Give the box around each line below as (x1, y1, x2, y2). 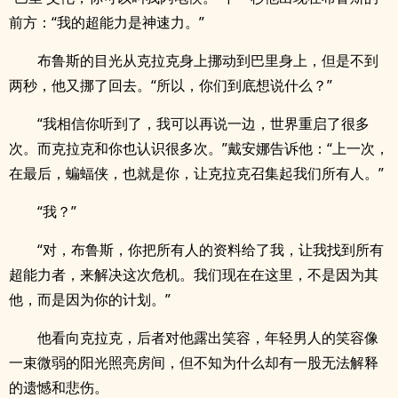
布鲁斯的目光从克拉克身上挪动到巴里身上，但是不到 (37, 51, 378, 70)
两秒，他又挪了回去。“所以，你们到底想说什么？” (9, 76, 332, 95)
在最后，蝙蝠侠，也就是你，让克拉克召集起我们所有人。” (9, 163, 384, 183)
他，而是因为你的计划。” (9, 290, 171, 309)
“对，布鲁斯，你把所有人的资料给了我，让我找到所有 (37, 240, 384, 259)
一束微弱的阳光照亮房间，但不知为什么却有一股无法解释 (9, 353, 378, 372)
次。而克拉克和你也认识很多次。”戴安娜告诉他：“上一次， (9, 139, 389, 158)
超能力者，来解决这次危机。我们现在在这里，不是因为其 (9, 265, 378, 284)
